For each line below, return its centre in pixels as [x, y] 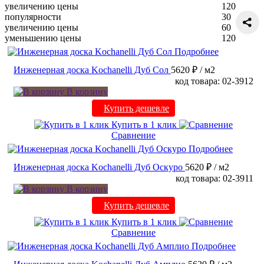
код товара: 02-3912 [214, 81]
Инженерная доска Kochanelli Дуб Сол [91, 70]
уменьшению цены [43, 38]
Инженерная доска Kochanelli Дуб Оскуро [98, 167]
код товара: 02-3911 [214, 179]
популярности [33, 17]
